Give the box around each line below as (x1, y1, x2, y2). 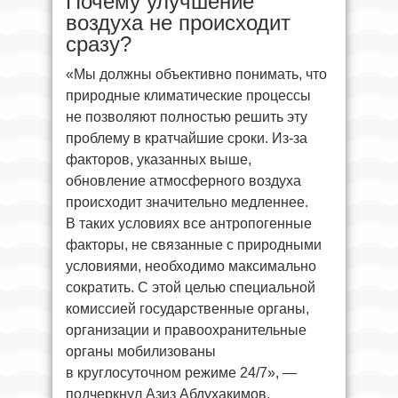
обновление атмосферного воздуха (66, 173, 301, 188)
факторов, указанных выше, (66, 152, 251, 167)
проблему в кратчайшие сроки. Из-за (66, 131, 307, 146)
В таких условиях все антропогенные (66, 216, 312, 231)
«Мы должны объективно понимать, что (66, 67, 327, 82)
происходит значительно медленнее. (66, 195, 308, 210)
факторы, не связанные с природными (66, 237, 322, 252)
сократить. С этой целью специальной (66, 280, 315, 295)
